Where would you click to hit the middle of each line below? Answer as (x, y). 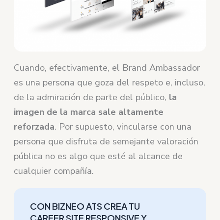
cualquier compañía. (54, 171)
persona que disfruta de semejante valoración (106, 142)
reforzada (34, 127)
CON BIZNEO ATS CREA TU (85, 206)
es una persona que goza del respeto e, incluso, (110, 83)
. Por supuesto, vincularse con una (123, 127)
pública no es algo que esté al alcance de (98, 156)
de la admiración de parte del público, (92, 97)
